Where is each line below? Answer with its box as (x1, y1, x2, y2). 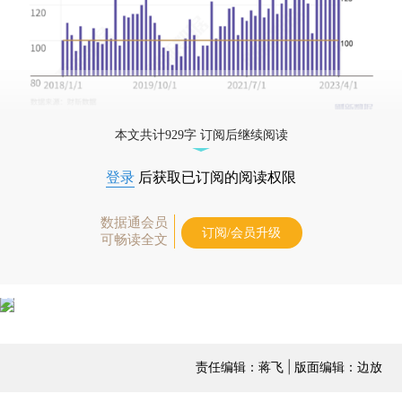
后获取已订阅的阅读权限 (135, 169, 296, 185)
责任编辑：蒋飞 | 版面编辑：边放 (195, 358, 382, 374)
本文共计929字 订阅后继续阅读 (114, 127, 288, 142)
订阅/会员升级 (202, 225, 281, 240)
